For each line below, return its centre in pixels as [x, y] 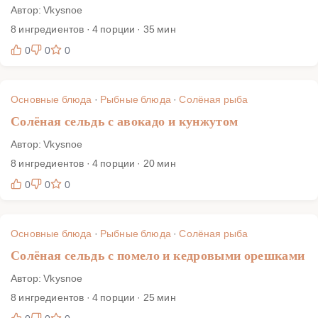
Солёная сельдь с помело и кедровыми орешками [158, 255]
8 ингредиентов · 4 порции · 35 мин [93, 28]
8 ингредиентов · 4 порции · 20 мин [93, 163]
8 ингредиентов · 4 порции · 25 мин [93, 297]
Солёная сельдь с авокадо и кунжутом [125, 121]
